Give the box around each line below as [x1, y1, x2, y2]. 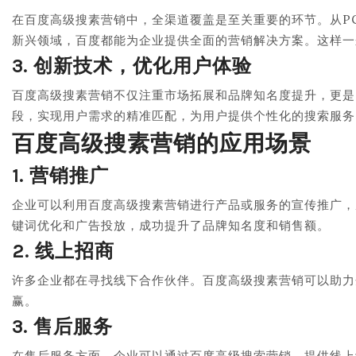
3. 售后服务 [12, 315, 113, 338]
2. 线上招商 [12, 240, 114, 262]
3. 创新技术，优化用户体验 [12, 55, 252, 77]
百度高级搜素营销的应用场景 [12, 130, 311, 157]
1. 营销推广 [12, 164, 109, 187]
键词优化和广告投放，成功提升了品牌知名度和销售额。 [12, 218, 330, 233]
